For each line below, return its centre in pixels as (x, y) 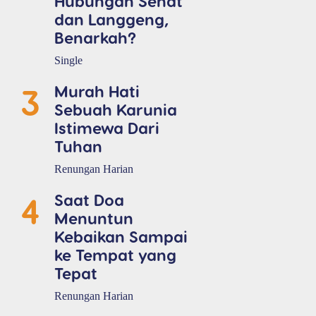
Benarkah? (95, 37)
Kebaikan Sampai (121, 236)
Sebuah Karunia (116, 109)
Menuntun (94, 217)
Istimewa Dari (107, 127)
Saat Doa (89, 199)
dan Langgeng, (111, 18)
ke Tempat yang (115, 254)
